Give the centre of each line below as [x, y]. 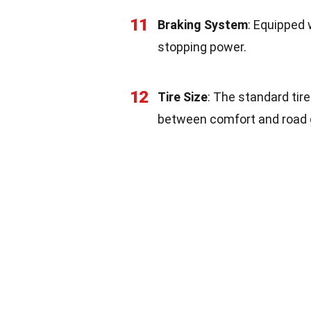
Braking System [203, 25]
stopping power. [202, 47]
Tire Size [183, 97]
